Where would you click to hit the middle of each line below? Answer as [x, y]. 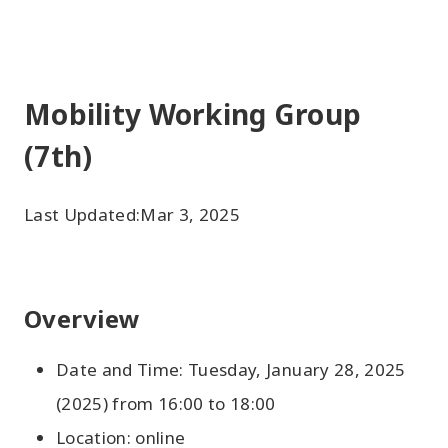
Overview [82, 318]
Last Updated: [82, 214]
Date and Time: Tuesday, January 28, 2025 [231, 369]
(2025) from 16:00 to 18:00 [166, 403]
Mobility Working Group [193, 114]
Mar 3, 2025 [190, 214]
